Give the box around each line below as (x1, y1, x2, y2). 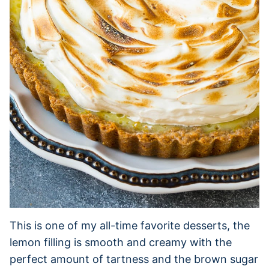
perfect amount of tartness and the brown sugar (10, 252, 258, 265)
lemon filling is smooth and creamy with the (10, 235, 232, 249)
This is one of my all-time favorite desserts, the (10, 219, 250, 232)
